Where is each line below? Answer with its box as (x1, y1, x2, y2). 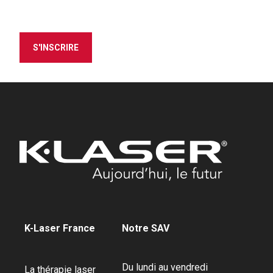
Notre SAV (122, 222, 169, 234)
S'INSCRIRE (33, 42, 79, 52)
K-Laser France (24, 222, 95, 234)
